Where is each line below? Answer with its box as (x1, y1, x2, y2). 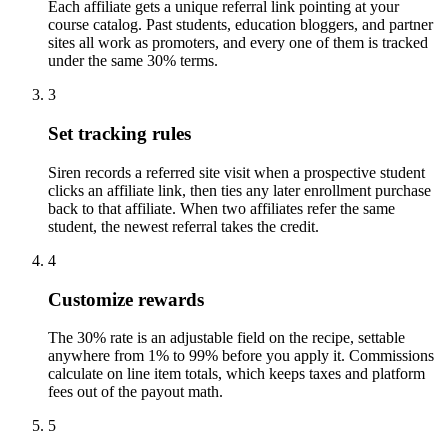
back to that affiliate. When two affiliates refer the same (48, 199, 395, 217)
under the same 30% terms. (48, 52, 218, 70)
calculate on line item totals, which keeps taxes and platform (48, 365, 425, 383)
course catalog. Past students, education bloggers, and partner (48, 16, 433, 34)
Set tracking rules (48, 123, 191, 145)
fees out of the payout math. (48, 383, 223, 401)
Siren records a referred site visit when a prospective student (48, 163, 425, 181)
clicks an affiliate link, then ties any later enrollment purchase (48, 181, 431, 199)
